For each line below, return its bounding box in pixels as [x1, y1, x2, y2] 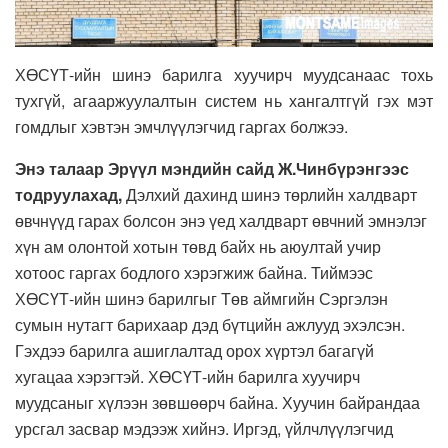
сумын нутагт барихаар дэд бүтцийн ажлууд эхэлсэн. [15, 312, 405, 336]
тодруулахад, [15, 182, 122, 206]
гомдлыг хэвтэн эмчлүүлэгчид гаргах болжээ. [15, 114, 348, 138]
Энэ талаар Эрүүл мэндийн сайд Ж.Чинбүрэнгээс [15, 156, 409, 180]
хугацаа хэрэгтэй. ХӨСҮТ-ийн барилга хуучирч [15, 364, 360, 388]
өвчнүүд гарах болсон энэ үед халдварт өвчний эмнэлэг [15, 208, 427, 232]
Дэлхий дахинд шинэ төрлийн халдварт [122, 182, 417, 206]
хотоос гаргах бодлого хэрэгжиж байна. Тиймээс [15, 260, 373, 284]
